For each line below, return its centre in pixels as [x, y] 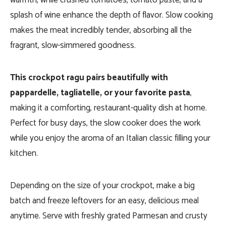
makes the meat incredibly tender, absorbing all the [101, 30]
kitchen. [24, 153]
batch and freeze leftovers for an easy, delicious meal [104, 201]
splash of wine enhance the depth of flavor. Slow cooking [111, 15]
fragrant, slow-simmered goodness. [73, 45]
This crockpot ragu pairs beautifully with [89, 78]
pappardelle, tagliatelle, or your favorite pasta [100, 93]
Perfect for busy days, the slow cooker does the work [105, 123]
